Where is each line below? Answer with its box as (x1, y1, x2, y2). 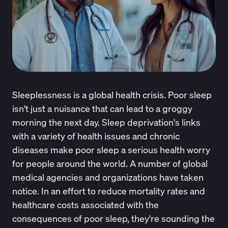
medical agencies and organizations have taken (12, 170, 204, 183)
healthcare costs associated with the (12, 198, 159, 211)
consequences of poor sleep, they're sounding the (12, 212, 215, 224)
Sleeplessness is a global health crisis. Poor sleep (12, 88, 212, 101)
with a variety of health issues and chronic (12, 129, 180, 142)
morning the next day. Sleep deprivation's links (12, 116, 201, 128)
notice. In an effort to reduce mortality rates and (12, 184, 205, 197)
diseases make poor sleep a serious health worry (12, 143, 210, 156)
